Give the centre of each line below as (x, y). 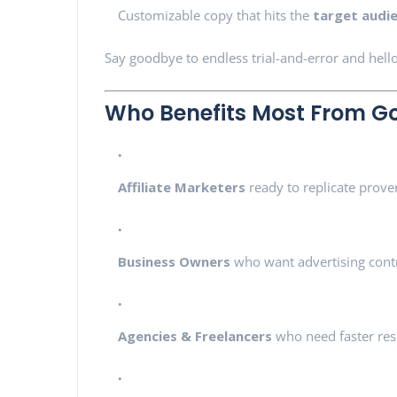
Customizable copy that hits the (215, 15)
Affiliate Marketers (182, 187)
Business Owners (174, 261)
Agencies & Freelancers (195, 335)
